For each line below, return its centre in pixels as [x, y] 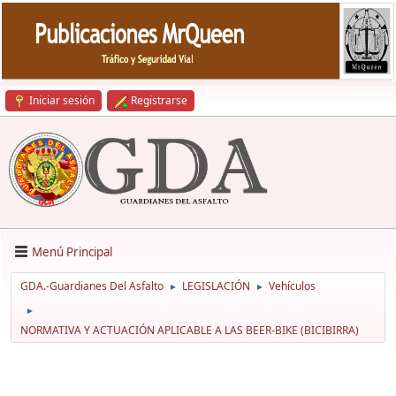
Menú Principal [72, 251]
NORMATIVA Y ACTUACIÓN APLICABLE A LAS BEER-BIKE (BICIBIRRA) [190, 331]
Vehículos [292, 286]
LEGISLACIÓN [216, 286]
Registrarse [159, 100]
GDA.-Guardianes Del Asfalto [92, 286]
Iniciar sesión [62, 100]
